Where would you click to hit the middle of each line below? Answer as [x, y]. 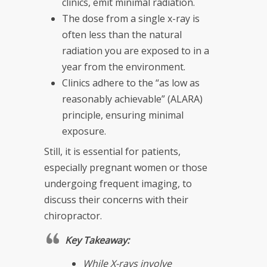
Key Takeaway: [97, 240]
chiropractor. [73, 215]
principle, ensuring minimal [123, 115]
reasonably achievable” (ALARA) [132, 99]
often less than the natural [122, 34]
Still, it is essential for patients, [112, 151]
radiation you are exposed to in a [136, 50]
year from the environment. [124, 66]
